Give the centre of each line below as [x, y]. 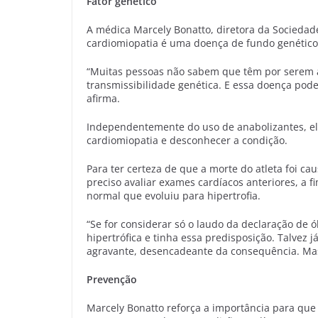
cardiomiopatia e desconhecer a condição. [187, 140]
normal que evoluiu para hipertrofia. [174, 195]
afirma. [103, 98]
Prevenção [112, 279]
